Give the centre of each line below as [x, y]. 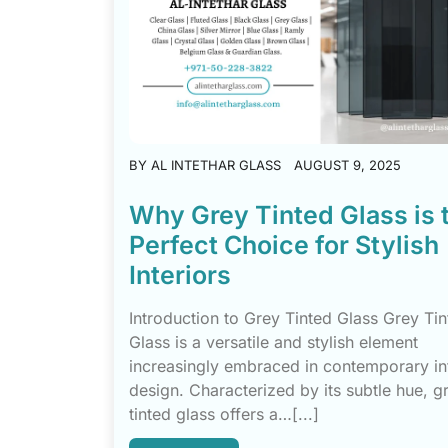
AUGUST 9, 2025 [347, 165]
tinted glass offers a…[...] [224, 414]
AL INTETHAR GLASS [216, 165]
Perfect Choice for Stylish [284, 245]
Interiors [180, 275]
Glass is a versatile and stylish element [273, 342]
